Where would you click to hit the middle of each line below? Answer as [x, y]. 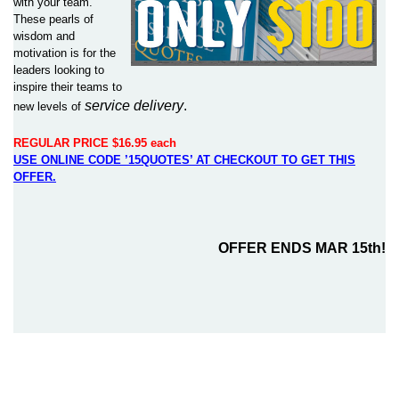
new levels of [47, 106]
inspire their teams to [68, 87]
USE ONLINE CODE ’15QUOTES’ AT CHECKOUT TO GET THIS [184, 160]
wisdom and [44, 36]
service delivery [132, 106]
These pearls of [53, 19]
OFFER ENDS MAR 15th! [302, 248]
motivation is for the [65, 53]
